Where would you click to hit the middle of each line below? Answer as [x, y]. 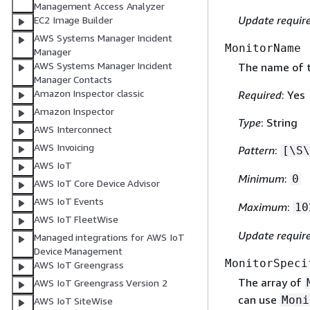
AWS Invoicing [64, 147]
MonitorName [263, 48]
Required [259, 95]
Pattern [256, 151]
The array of [271, 283]
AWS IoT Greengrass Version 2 [101, 283]
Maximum [262, 207]
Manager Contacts [73, 80]
